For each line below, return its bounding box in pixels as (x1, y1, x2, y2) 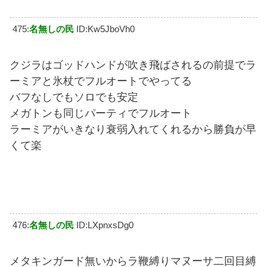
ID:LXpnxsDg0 (76, 220, 133, 230)
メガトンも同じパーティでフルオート (10, 107, 192, 119)
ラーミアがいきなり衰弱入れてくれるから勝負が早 (10, 123, 256, 135)
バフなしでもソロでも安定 (10, 91, 138, 103)
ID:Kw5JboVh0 (76, 24, 135, 35)
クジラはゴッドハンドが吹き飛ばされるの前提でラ (10, 59, 256, 71)
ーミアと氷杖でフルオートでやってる (10, 75, 192, 87)
